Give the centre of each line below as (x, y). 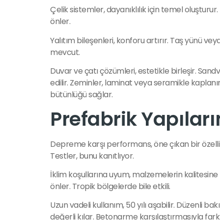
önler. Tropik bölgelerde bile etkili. (110, 187)
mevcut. (65, 52)
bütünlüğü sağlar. (82, 95)
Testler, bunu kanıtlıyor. (92, 156)
